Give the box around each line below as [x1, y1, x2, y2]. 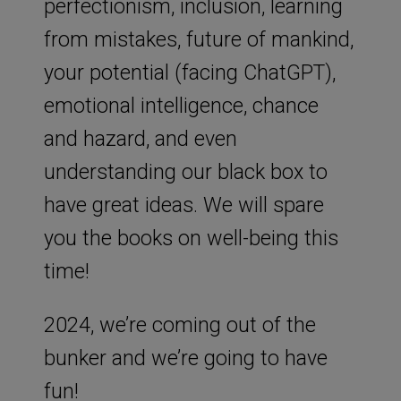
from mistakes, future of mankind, [43, 26, 354, 52]
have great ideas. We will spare [43, 192, 324, 218]
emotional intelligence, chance [43, 92, 319, 118]
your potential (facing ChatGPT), [43, 59, 336, 85]
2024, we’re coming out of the [43, 311, 316, 337]
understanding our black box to [43, 158, 328, 184]
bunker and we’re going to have [43, 345, 328, 371]
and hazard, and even [43, 125, 237, 151]
